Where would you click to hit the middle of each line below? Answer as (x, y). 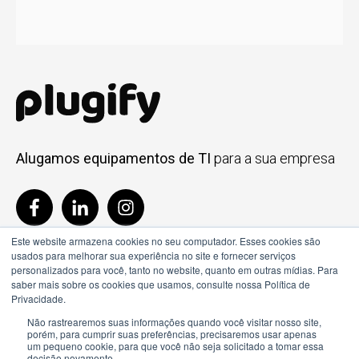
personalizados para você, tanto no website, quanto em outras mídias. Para (175, 270)
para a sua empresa (274, 159)
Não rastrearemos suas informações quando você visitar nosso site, (174, 322)
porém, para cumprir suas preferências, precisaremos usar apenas (172, 334)
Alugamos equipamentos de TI (113, 159)
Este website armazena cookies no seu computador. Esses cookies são (166, 241)
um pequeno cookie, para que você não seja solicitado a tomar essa (175, 346)
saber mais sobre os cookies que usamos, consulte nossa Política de (161, 284)
